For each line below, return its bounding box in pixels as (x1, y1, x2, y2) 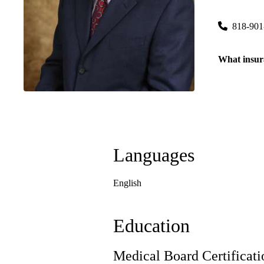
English (113, 178, 141, 189)
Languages (113, 144, 194, 166)
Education (113, 215, 190, 237)
